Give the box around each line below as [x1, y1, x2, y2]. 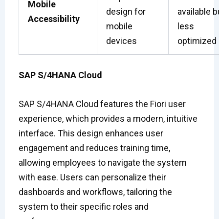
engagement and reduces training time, [18, 142, 170, 153]
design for [106, 6, 146, 17]
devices [106, 35, 137, 46]
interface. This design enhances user [18, 128, 163, 138]
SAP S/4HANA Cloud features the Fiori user [18, 98, 186, 109]
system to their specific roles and [18, 201, 149, 212]
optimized [177, 35, 217, 46]
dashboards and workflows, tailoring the [18, 186, 172, 197]
